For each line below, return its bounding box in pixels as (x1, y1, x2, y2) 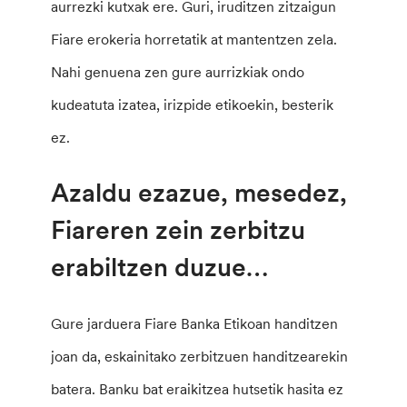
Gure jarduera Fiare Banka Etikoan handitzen (51, 314, 339, 333)
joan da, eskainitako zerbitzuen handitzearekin (51, 347, 349, 366)
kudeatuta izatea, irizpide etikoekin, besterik (51, 94, 334, 114)
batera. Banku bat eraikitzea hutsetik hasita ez (51, 380, 344, 399)
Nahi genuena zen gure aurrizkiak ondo (51, 62, 305, 81)
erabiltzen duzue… (51, 250, 269, 283)
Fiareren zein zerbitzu (51, 213, 306, 246)
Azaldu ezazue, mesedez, (51, 175, 348, 209)
